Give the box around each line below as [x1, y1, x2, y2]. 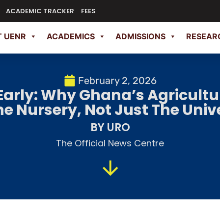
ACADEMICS [47, 31, 95, 42]
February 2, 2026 [78, 74, 157, 86]
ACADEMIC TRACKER [6, 6, 74, 16]
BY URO [90, 119, 130, 135]
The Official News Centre [56, 137, 164, 149]
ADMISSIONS [115, 31, 165, 42]
